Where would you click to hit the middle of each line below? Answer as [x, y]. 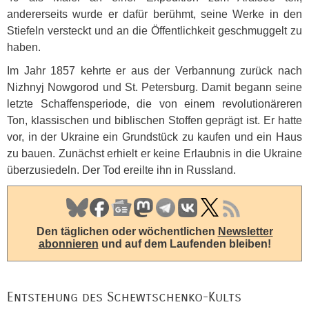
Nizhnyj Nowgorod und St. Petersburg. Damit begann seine [154, 87]
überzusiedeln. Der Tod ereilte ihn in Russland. [121, 170]
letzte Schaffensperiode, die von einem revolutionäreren [154, 104]
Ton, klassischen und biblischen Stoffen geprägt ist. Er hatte [154, 120]
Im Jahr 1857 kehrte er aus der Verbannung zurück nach [154, 71]
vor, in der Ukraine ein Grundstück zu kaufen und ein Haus [154, 137]
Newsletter [245, 231]
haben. [24, 47]
